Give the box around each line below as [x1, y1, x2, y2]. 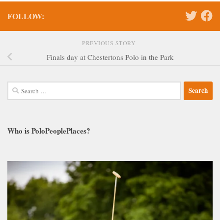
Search [7, 82, 27, 92]
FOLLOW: [7, 10, 44, 22]
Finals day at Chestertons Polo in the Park [46, 52, 174, 62]
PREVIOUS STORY [82, 38, 138, 47]
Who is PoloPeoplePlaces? [7, 125, 90, 136]
